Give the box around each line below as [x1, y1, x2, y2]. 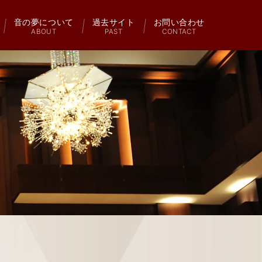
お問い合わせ [153, 16, 205, 27]
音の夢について [13, 16, 74, 27]
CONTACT [162, 27, 196, 36]
